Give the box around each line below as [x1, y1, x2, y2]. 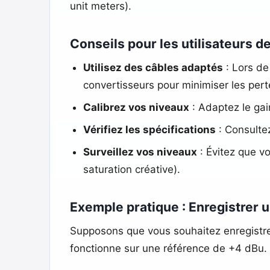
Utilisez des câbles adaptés [83, 61, 223, 74]
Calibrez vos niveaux [83, 101, 189, 113]
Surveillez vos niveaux [83, 145, 197, 158]
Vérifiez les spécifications [83, 123, 216, 136]
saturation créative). [83, 163, 180, 175]
